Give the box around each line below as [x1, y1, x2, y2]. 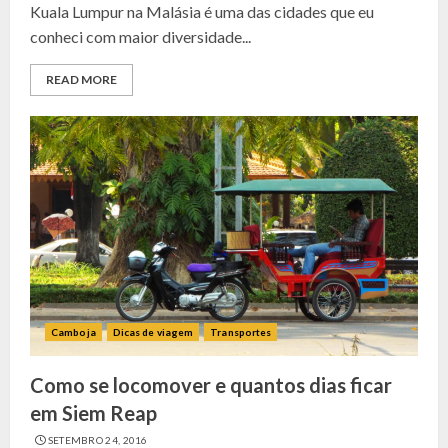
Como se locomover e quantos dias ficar [30, 373, 392, 397]
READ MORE [46, 72, 117, 87]
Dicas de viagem [112, 326, 194, 338]
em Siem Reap [30, 401, 157, 425]
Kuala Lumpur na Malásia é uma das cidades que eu [30, 2, 374, 21]
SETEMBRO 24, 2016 [47, 434, 148, 446]
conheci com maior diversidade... [30, 27, 251, 46]
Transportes [210, 326, 272, 338]
